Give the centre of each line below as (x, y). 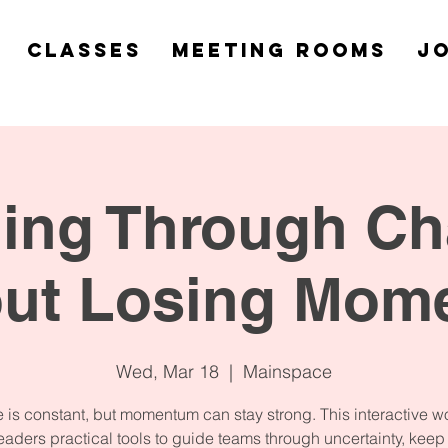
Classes (84, 50)
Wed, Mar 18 (167, 371)
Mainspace (287, 371)
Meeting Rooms (279, 50)
